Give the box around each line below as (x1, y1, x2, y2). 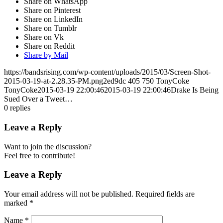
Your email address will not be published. (4, 190, 133, 199)
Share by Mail (24, 51, 68, 60)
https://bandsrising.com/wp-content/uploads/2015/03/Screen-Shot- (4, 68, 211, 77)
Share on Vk (24, 33, 64, 42)
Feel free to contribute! (4, 151, 75, 160)
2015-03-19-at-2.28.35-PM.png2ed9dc (4, 77, 126, 86)
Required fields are (135, 190, 195, 199)
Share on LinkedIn (24, 15, 83, 24)
